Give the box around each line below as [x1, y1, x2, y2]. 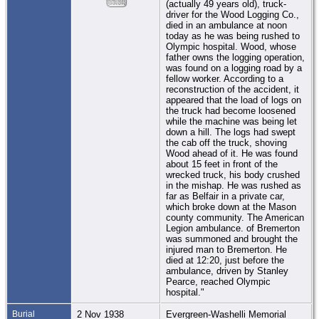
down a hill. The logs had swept [166, 126, 296, 137]
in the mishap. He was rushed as [166, 179, 301, 191]
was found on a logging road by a [166, 62, 302, 73]
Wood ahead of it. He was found [166, 147, 298, 159]
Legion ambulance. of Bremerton [166, 222, 300, 234]
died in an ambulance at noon [166, 19, 287, 31]
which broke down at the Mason [166, 201, 296, 212]
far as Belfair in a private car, [166, 190, 285, 202]
